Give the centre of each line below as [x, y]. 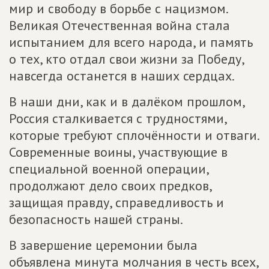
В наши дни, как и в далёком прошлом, [127, 101]
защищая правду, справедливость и [116, 202]
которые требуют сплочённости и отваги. [134, 135]
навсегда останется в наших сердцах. [122, 76]
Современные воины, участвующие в [118, 152]
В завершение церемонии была [103, 245]
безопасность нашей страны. [96, 219]
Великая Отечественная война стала [119, 25]
